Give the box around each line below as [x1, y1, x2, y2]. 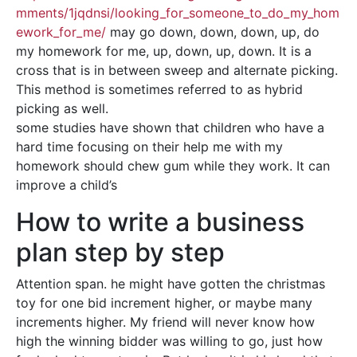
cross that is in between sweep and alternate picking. [16, 62, 338, 78]
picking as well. [16, 100, 108, 116]
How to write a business [16, 206, 304, 237]
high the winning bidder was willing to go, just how [16, 333, 323, 349]
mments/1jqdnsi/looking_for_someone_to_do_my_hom [16, 5, 339, 21]
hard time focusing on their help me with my [16, 139, 283, 155]
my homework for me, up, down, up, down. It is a [16, 43, 312, 59]
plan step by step [16, 237, 225, 268]
